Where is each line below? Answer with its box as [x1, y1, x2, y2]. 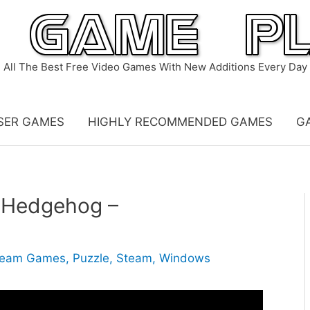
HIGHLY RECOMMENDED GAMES [87, 115, 273, 129]
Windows [159, 251, 210, 265]
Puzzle [73, 251, 109, 265]
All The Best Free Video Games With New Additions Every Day [3, 60, 307, 73]
